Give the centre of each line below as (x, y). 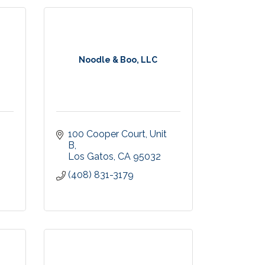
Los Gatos (91, 156)
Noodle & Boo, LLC (118, 60)
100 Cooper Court (106, 134)
